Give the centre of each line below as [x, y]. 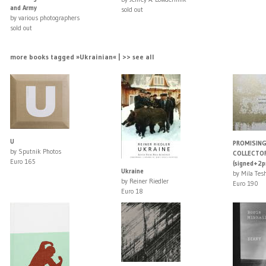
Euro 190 [245, 184]
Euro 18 [132, 191]
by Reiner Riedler [145, 181]
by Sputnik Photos [35, 152]
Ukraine [133, 171]
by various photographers [45, 18]
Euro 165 [23, 162]
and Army [23, 8]
